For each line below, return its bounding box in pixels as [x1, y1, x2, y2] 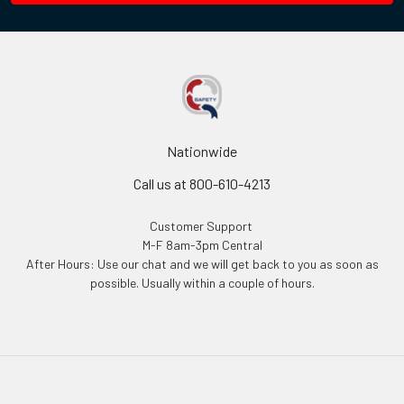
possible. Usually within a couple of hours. [89, 274, 315, 290]
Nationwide [167, 142, 237, 160]
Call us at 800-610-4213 [133, 174, 271, 192]
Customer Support [149, 217, 255, 234]
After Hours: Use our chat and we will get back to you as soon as [25, 255, 379, 271]
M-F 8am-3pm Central [142, 236, 262, 252]
